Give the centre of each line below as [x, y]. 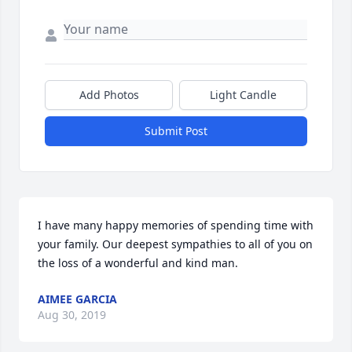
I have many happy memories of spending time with [176, 225]
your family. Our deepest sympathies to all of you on [175, 244]
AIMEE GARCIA [77, 299]
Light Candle [243, 95]
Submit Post [176, 131]
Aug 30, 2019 [72, 315]
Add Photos [109, 95]
